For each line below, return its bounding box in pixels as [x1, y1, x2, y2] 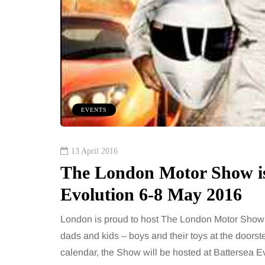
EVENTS [81, 106, 107, 113]
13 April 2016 [71, 146, 118, 156]
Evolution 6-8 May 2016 [60, 184, 242, 204]
